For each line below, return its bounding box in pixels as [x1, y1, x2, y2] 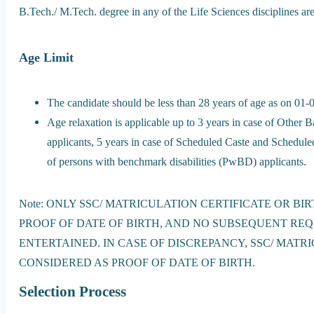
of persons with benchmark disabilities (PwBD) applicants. [47, 154, 307, 168]
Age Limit [19, 50, 74, 64]
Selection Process [19, 282, 127, 300]
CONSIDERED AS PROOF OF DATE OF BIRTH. [19, 256, 256, 270]
